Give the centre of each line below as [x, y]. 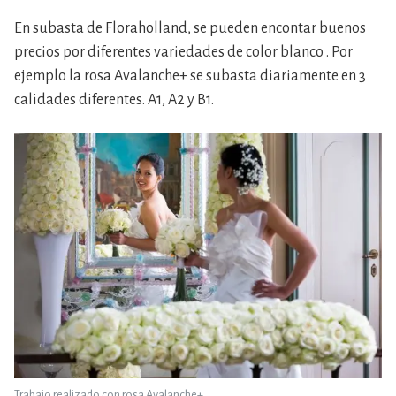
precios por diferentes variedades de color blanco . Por [183, 53]
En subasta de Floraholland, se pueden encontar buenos [190, 29]
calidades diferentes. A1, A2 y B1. [114, 100]
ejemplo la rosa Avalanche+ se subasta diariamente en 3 [190, 76]
